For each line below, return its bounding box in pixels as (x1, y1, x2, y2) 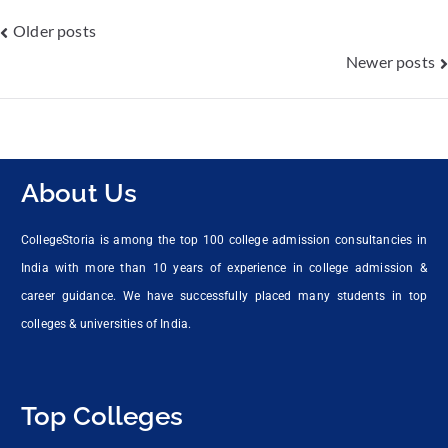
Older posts (13, 20, 96, 40)
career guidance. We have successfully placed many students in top (21, 288, 427, 303)
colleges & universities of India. (21, 316, 192, 331)
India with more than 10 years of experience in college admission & (21, 260, 427, 275)
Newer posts (346, 51, 435, 71)
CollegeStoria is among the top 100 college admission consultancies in (21, 232, 427, 247)
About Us (21, 177, 138, 208)
